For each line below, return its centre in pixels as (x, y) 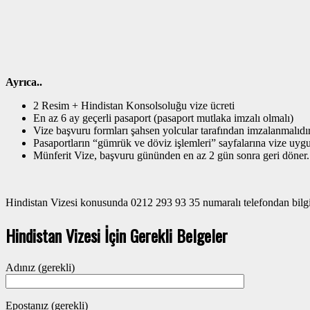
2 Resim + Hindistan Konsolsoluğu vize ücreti (134, 105)
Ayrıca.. (24, 82)
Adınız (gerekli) (40, 267)
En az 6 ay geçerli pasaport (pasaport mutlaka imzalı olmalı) (163, 118)
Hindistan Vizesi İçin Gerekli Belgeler (117, 235)
